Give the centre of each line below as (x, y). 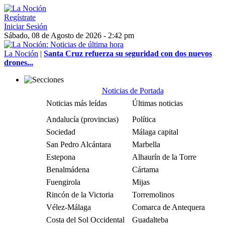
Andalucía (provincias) (82, 119)
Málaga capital (155, 132)
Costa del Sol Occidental (85, 220)
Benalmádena (68, 170)
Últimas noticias (157, 103)
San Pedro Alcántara (79, 144)
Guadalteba (150, 220)
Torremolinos (153, 195)
